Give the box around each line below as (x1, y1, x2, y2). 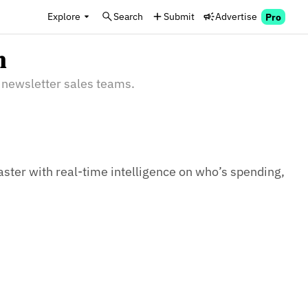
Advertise (215, 10, 257, 23)
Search (113, 10, 143, 23)
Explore (47, 10, 80, 23)
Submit (164, 10, 195, 23)
